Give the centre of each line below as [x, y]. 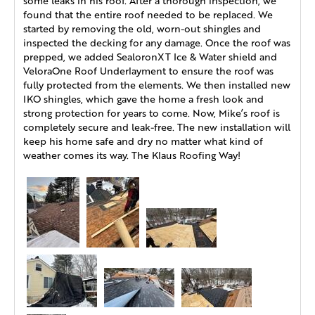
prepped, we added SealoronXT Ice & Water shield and [150, 57]
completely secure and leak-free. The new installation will [157, 127]
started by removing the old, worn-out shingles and [142, 29]
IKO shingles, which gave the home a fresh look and [143, 99]
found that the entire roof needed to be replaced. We [148, 15]
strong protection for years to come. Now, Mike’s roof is [152, 113]
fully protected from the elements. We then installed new [157, 85]
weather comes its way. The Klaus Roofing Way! [132, 155]
